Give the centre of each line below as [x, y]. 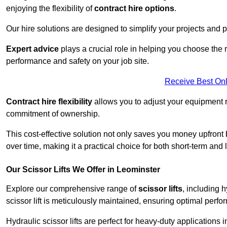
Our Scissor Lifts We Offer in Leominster [83, 170]
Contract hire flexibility [49, 102]
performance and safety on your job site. [78, 61]
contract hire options [134, 9]
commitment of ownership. [53, 114]
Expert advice [32, 49]
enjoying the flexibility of [50, 9]
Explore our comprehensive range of [72, 189]
